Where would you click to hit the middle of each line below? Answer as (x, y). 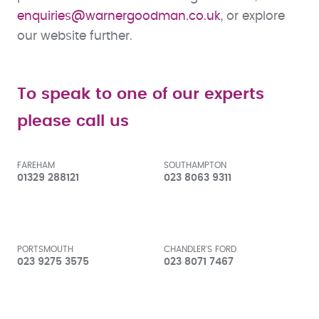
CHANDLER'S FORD (200, 249)
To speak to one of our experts (141, 94)
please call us (73, 121)
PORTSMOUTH (45, 249)
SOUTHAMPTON (195, 165)
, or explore (253, 16)
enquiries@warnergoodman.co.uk (119, 16)
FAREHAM (36, 165)
